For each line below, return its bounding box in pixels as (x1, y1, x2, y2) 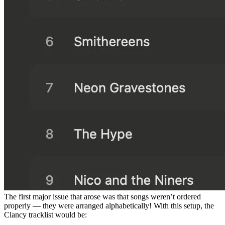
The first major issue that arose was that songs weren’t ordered (4, 192, 201, 201)
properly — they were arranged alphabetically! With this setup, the (4, 201, 214, 210)
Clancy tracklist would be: (4, 210, 87, 219)
